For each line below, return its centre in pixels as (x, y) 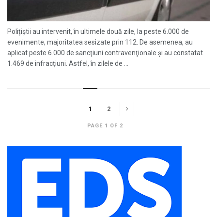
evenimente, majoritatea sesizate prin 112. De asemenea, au (100, 42)
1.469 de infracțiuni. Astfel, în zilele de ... (68, 63)
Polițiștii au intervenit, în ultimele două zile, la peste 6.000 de (98, 31)
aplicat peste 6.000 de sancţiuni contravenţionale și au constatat (105, 53)
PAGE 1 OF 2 (105, 126)
